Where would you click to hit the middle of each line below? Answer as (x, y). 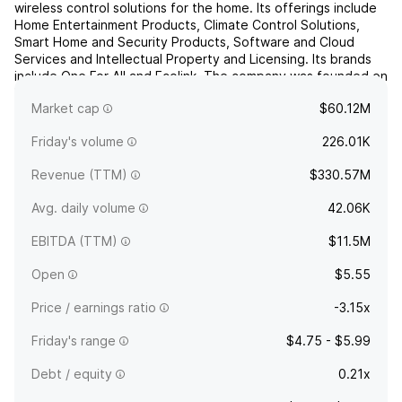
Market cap (66, 108)
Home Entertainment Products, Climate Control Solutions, (187, 25)
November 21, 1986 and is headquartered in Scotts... (174, 93)
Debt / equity (72, 374)
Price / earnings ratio (94, 307)
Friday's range (74, 341)
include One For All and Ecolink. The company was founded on (201, 76)
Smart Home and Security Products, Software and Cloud (184, 42)
